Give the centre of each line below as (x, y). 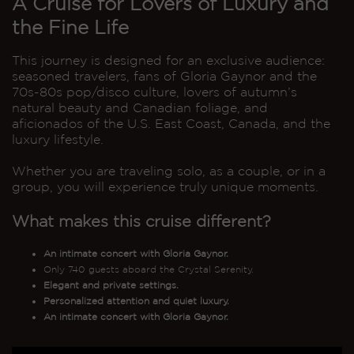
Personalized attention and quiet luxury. (136, 301)
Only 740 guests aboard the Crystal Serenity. (149, 269)
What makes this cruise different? (141, 221)
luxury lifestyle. (58, 139)
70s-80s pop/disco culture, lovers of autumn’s (154, 92)
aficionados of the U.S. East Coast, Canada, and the (171, 123)
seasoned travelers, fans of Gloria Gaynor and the (164, 76)
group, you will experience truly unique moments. (165, 186)
